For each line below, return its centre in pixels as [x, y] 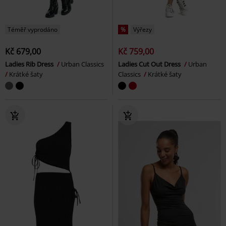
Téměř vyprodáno [33, 29]
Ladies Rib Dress [30, 64]
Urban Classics [83, 64]
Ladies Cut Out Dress [150, 64]
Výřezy [143, 29]
